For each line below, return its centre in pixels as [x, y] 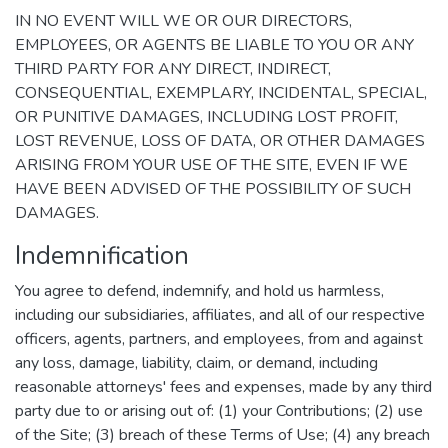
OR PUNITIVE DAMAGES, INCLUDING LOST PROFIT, [206, 117]
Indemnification [102, 255]
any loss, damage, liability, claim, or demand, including [196, 363]
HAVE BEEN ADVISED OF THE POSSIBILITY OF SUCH [213, 189]
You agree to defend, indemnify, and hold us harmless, [199, 291]
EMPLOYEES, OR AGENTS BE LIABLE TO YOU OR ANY [214, 45]
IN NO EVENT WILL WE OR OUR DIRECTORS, [183, 21]
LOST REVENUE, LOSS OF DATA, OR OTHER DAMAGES [220, 141]
